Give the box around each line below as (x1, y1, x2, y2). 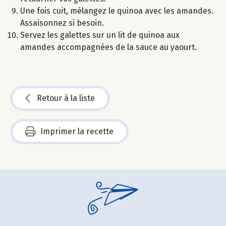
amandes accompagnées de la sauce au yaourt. (20, 42, 197, 52)
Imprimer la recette (40, 126, 114, 136)
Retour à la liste (37, 93, 95, 103)
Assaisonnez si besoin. (20, 18, 104, 28)
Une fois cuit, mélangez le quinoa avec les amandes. (20, 6, 213, 16)
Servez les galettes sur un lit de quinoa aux (20, 30, 180, 40)
